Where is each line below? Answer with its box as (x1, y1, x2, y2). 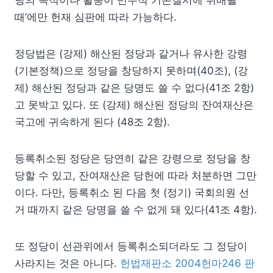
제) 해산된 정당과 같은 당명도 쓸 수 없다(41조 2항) (15, 81, 254, 94)
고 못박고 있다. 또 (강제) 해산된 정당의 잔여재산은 (15, 98, 253, 111)
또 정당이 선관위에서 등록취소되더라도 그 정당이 (15, 239, 247, 252)
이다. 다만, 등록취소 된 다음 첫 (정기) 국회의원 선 (15, 186, 249, 199)
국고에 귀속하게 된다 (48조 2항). (15, 115, 170, 128)
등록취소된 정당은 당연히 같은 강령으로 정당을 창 (15, 152, 250, 165)
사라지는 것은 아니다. (15, 257, 120, 269)
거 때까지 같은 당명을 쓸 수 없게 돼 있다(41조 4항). (15, 203, 257, 216)
